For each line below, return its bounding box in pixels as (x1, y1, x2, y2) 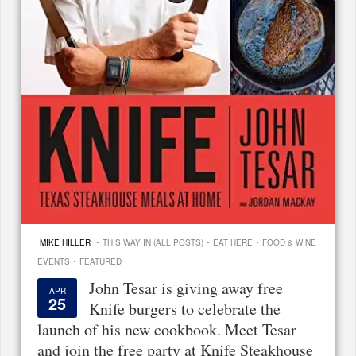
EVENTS (37, 255, 70, 267)
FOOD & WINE (262, 236, 316, 248)
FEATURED (79, 255, 122, 267)
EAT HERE (213, 236, 253, 248)
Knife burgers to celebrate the (89, 297, 281, 319)
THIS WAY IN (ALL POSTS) (103, 236, 203, 248)
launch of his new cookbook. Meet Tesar (37, 318, 296, 340)
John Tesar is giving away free (89, 277, 283, 299)
